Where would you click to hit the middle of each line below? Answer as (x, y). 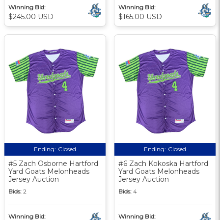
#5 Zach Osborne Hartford (53, 163)
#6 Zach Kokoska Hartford (163, 163)
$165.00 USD (140, 16)
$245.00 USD (31, 16)
